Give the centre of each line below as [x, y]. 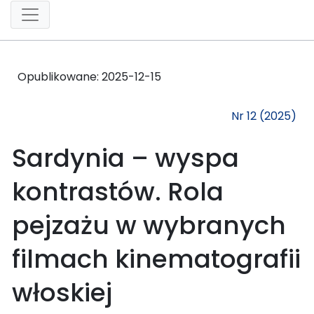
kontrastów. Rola [118, 191]
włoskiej [62, 292]
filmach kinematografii [156, 259]
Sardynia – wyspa [125, 158]
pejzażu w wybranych [149, 225]
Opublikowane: [60, 76]
